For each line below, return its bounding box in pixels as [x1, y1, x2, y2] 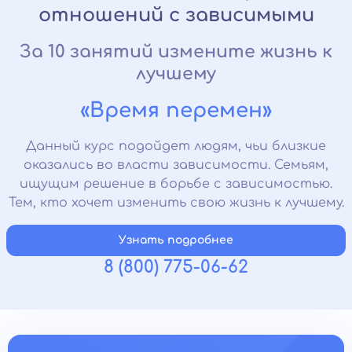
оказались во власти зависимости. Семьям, [24, 157, 328, 172]
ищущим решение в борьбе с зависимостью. [20, 176, 332, 191]
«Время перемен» [80, 98, 272, 122]
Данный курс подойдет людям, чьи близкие [26, 138, 326, 153]
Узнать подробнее [119, 233, 233, 246]
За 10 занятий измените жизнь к [20, 42, 332, 61]
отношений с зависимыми [38, 4, 314, 26]
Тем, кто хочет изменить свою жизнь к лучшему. [8, 195, 344, 210]
